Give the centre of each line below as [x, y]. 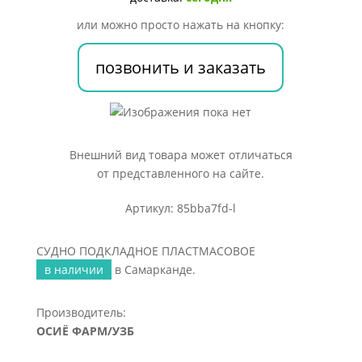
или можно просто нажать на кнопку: [181, 25]
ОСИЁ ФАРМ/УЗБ [85, 331]
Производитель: [81, 312]
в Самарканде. [153, 269]
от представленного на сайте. [181, 173]
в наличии [74, 269]
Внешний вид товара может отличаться [181, 155]
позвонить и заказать [181, 67]
